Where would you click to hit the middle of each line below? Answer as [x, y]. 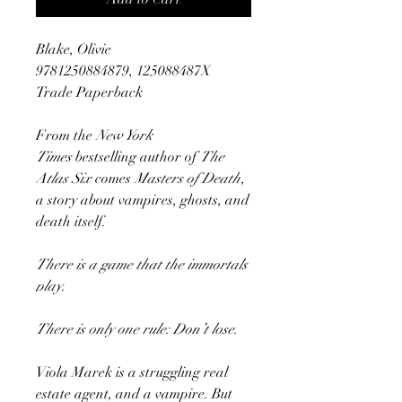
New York [124, 135]
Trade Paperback [89, 92]
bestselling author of [136, 157]
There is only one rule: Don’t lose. [137, 329]
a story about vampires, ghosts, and [143, 200]
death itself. [71, 221]
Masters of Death [188, 178]
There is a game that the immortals [142, 264]
